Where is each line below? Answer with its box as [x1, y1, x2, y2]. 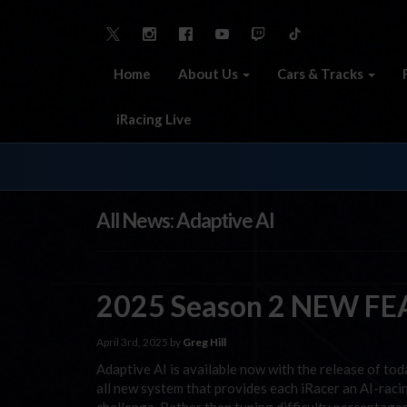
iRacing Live [114, 110, 192, 127]
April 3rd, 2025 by [96, 334, 183, 349]
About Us [178, 65, 241, 82]
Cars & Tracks [277, 65, 366, 82]
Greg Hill [183, 334, 226, 349]
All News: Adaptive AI [96, 208, 274, 233]
